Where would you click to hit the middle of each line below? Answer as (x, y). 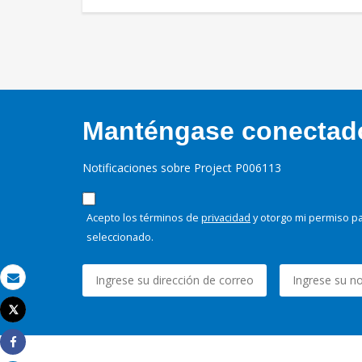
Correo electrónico (62, 291)
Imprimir (35, 324)
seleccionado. (120, 237)
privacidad (226, 218)
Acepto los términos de (144, 218)
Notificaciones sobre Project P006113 (182, 168)
